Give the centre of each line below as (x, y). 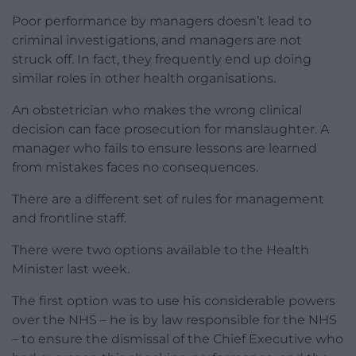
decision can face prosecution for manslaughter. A (170, 130)
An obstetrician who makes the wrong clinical (157, 110)
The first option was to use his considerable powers (174, 301)
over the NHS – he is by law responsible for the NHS (174, 320)
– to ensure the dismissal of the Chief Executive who (178, 339)
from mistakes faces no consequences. (135, 168)
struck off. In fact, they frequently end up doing (162, 60)
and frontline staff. (69, 219)
